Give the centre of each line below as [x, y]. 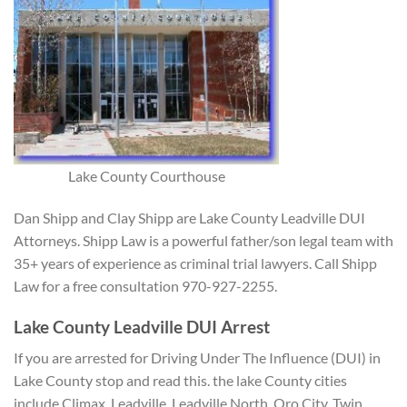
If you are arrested [70, 358]
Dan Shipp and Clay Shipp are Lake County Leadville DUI [189, 217]
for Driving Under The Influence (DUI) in [255, 358]
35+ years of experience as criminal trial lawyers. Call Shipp [195, 263]
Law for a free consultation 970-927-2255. [145, 285]
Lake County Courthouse [146, 176]
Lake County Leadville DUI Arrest [142, 326]
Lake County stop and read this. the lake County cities [180, 381]
